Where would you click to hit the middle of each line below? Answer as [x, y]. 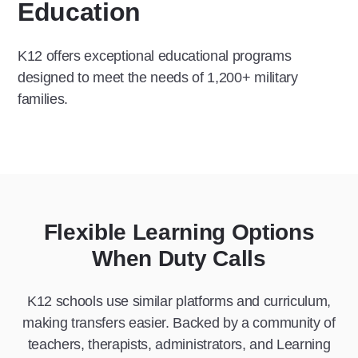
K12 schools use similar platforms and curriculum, [179, 301]
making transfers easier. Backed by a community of [179, 322]
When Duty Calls [179, 258]
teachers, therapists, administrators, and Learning [179, 344]
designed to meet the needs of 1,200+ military [158, 77]
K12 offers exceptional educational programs [155, 56]
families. [43, 99]
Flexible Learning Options [179, 232]
